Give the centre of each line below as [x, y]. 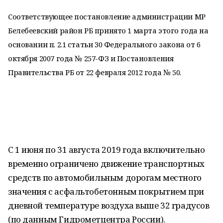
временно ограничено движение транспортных [106, 164]
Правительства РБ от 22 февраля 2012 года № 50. [95, 72]
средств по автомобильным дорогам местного [105, 177]
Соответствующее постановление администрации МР [107, 16]
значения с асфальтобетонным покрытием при [106, 191]
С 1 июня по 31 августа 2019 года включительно [107, 150]
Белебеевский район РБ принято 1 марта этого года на [108, 30]
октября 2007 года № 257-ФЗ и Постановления [91, 58]
